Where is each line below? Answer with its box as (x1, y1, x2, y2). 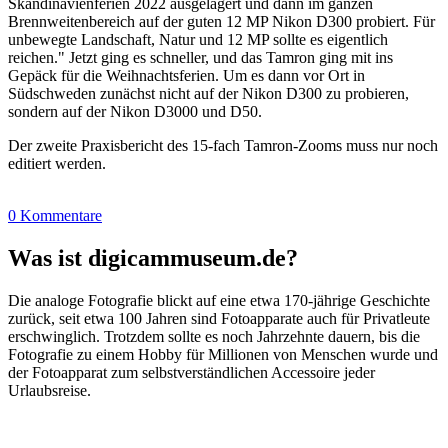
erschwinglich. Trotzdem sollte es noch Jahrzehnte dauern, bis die (8, 327, 420, 345)
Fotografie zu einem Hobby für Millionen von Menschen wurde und (8, 345, 438, 363)
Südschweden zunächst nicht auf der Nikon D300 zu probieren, (8, 84, 409, 102)
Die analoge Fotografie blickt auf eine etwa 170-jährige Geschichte (8, 291, 430, 309)
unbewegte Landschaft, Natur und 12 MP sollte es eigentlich (8, 30, 388, 48)
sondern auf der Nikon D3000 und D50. (8, 102, 262, 120)
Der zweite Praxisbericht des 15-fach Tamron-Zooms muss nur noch (8, 136, 438, 154)
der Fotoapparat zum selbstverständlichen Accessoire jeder (8, 363, 375, 381)
